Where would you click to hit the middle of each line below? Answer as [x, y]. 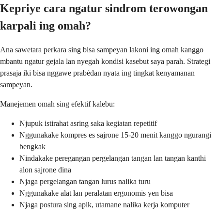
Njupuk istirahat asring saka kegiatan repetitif [88, 123]
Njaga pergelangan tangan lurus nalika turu [85, 181]
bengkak [32, 146]
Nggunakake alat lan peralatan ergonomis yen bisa [96, 193]
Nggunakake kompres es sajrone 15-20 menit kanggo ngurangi [115, 135]
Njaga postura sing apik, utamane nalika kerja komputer [104, 204]
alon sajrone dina [45, 170]
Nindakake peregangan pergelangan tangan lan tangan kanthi [113, 158]
